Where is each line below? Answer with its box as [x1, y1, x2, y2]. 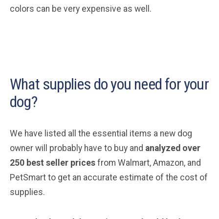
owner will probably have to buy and [10, 143, 145, 153]
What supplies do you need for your [10, 74, 209, 93]
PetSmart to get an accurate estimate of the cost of [10, 172, 208, 182]
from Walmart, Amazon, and [95, 157, 201, 168]
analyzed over [145, 143, 200, 153]
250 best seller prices [10, 157, 95, 168]
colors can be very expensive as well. [10, 3, 152, 14]
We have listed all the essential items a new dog [10, 128, 192, 138]
